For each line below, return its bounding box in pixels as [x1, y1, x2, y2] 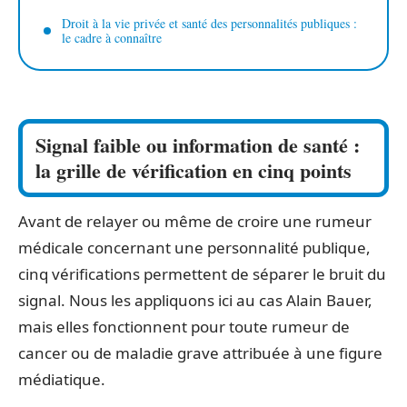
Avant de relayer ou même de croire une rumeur [18, 210, 372, 232]
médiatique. [18, 368, 105, 390]
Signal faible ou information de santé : [35, 129, 360, 160]
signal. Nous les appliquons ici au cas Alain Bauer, [18, 289, 372, 311]
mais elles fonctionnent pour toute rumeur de [18, 315, 350, 337]
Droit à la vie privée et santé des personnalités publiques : [62, 15, 357, 33]
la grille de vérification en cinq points [35, 154, 352, 185]
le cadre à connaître [62, 29, 162, 47]
